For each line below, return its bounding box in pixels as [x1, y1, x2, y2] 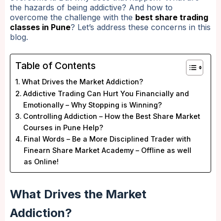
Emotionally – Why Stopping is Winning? [23, 101, 162, 110]
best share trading [135, 12, 208, 23]
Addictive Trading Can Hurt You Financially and [23, 89, 189, 98]
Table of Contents [15, 60, 96, 72]
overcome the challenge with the [10, 12, 135, 23]
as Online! [23, 157, 59, 166]
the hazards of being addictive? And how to [10, 2, 173, 13]
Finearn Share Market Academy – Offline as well [23, 146, 191, 155]
